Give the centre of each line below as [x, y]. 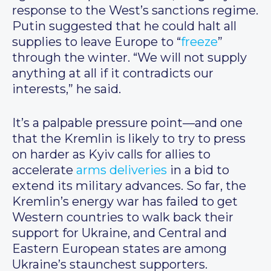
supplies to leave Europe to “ [96, 42]
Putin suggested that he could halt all [124, 26]
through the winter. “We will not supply [129, 58]
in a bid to [198, 170]
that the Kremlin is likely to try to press [129, 139]
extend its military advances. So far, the [129, 186]
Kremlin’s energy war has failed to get [125, 202]
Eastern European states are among [119, 249]
